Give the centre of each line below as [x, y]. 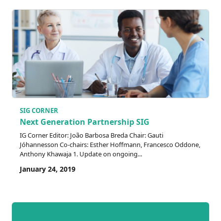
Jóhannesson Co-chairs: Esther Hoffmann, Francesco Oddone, [110, 145]
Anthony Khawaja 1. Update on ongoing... [81, 154]
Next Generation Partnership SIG [85, 122]
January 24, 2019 [48, 169]
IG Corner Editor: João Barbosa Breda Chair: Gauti [92, 135]
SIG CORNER [39, 110]
